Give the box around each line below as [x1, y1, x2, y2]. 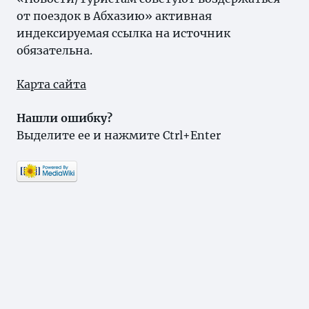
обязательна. [17, 43, 92, 57]
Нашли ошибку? [17, 111, 112, 125]
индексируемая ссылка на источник [17, 26, 230, 40]
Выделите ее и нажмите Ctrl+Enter [17, 128, 221, 142]
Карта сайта [17, 77, 86, 91]
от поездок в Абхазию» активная [17, 9, 212, 23]
